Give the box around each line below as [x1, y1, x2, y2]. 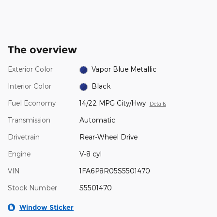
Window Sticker [19, 203, 74, 212]
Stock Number [8, 184, 57, 192]
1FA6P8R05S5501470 [79, 167, 150, 175]
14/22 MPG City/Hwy [79, 99, 146, 108]
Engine [8, 150, 31, 158]
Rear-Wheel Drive [79, 133, 138, 141]
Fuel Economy [8, 99, 56, 108]
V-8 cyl [79, 150, 102, 158]
